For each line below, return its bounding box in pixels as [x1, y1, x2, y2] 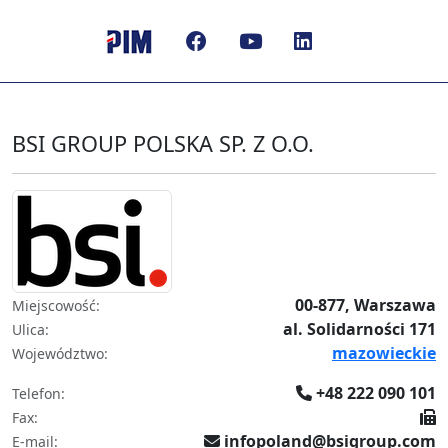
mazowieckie [332, 342, 436, 364]
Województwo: [12, 343, 108, 363]
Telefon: [12, 383, 65, 403]
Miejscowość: [12, 295, 100, 315]
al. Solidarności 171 [283, 318, 436, 340]
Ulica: [12, 319, 49, 339]
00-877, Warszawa [295, 294, 436, 316]
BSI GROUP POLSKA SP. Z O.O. [12, 129, 314, 158]
